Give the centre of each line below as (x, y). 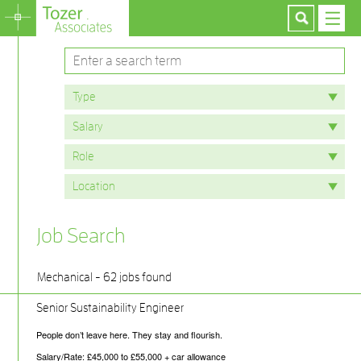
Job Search (81, 236)
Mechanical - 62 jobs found (105, 277)
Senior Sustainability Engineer (110, 308)
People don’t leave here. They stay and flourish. (129, 334)
